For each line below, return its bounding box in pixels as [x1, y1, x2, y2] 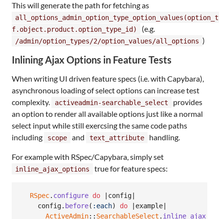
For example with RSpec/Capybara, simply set [12, 152, 164, 161]
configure [53, 192, 88, 200]
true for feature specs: [93, 163, 168, 173]
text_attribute [89, 133, 144, 142]
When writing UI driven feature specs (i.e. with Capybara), [12, 73, 204, 83]
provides [172, 97, 202, 107]
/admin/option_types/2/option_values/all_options [15, 37, 199, 45]
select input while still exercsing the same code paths [12, 120, 187, 130]
